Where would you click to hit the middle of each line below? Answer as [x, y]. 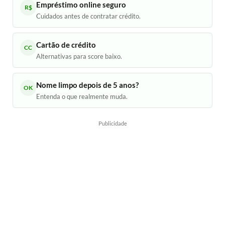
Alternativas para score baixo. [79, 57]
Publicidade [113, 124]
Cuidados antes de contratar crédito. [88, 16]
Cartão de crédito [66, 45]
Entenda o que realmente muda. [82, 97]
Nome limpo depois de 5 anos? [87, 85]
